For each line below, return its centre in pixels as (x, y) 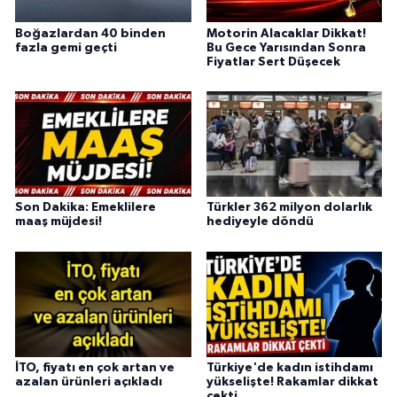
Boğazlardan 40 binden (90, 33)
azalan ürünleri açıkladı (89, 382)
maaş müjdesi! (58, 222)
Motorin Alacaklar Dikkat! (286, 33)
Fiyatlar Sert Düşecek (273, 62)
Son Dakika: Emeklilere (86, 208)
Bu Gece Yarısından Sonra (286, 47)
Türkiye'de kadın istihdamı (289, 368)
